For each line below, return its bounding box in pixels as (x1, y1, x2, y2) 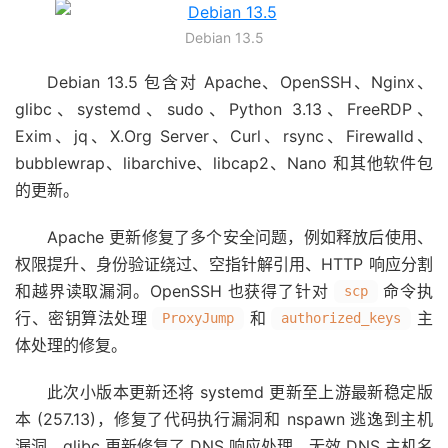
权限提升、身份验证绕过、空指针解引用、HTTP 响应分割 (15, 254, 433, 274)
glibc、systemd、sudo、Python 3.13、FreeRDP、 (15, 99, 433, 119)
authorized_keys (281, 310, 402, 326)
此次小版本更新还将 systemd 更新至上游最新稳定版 (47, 382, 433, 402)
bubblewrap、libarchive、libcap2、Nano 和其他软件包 (15, 153, 433, 173)
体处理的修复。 (15, 335, 127, 355)
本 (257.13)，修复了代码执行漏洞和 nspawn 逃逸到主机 (15, 409, 433, 429)
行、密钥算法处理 (15, 308, 148, 328)
